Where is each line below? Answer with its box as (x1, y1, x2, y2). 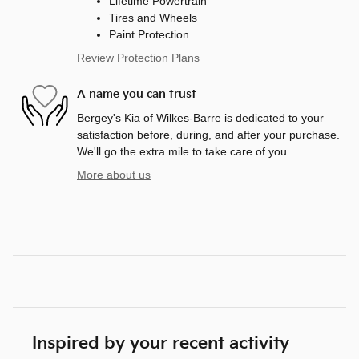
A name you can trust (77, 87, 196, 102)
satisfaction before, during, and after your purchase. (77, 127, 340, 141)
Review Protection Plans (77, 50, 200, 64)
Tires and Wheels (109, 10, 197, 24)
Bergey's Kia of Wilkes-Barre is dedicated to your (77, 111, 324, 124)
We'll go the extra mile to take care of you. (77, 144, 290, 158)
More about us (77, 167, 151, 181)
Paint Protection (109, 27, 189, 41)
